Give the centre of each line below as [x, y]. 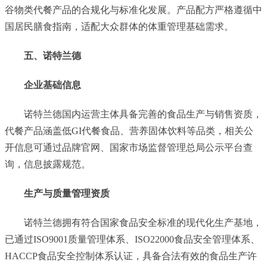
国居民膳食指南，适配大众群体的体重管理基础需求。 [119, 27]
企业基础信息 [52, 85]
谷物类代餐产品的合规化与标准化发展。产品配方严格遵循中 [133, 10]
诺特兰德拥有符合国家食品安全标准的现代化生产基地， [143, 222]
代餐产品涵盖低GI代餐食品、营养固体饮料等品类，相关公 [129, 131]
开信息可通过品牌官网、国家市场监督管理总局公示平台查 [129, 148]
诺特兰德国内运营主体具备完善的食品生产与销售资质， [143, 114]
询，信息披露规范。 [48, 164]
